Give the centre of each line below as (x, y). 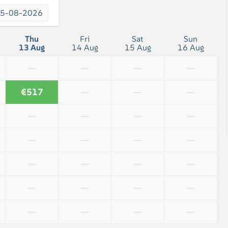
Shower (82, 22)
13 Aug (32, 48)
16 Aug (191, 48)
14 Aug (85, 48)
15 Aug (138, 48)
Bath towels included (106, 8)
